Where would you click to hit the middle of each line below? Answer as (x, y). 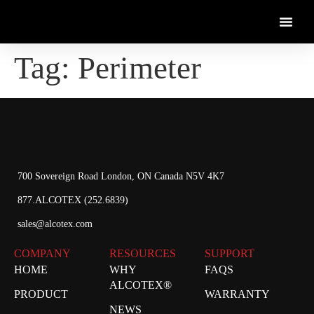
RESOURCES (143, 253)
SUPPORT (230, 253)
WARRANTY (237, 294)
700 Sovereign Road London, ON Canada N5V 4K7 (121, 176)
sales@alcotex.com (55, 224)
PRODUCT (41, 294)
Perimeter (139, 68)
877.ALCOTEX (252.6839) (73, 200)
